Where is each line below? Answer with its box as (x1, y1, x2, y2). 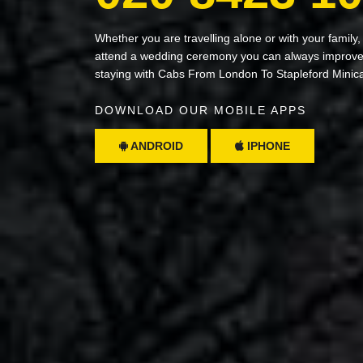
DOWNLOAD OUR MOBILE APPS (95, 103, 306, 117)
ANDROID (128, 139, 183, 152)
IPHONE (244, 139, 290, 152)
